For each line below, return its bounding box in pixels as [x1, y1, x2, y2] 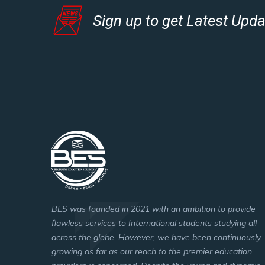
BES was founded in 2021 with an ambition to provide [51, 203, 256, 214]
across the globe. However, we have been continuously [51, 232, 261, 243]
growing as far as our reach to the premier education [51, 246, 252, 257]
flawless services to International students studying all [51, 218, 257, 228]
